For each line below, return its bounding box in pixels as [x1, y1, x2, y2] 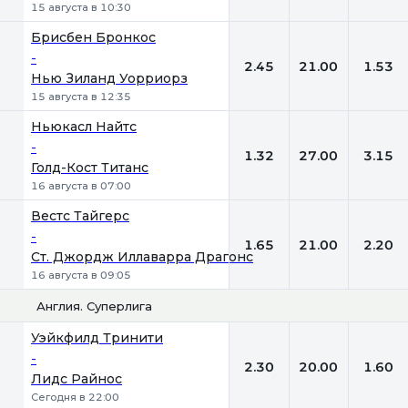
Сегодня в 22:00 [31, 391, 119, 403]
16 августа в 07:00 [31, 179, 131, 192]
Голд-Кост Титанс [31, 159, 148, 176]
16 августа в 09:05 [31, 269, 131, 281]
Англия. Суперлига [36, 298, 152, 313]
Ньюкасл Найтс [31, 118, 137, 135]
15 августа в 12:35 [31, 90, 131, 103]
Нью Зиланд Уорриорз [31, 70, 188, 87]
